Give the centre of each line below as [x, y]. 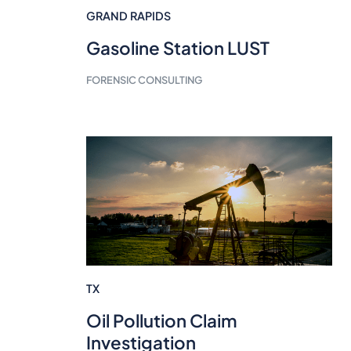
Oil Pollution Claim [161, 320]
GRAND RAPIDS [128, 16]
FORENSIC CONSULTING [144, 80]
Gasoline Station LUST [177, 48]
